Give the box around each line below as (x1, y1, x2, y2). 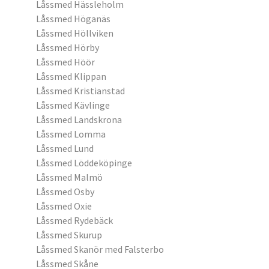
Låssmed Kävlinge (36, 99, 110, 111)
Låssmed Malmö (36, 171, 103, 183)
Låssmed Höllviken (36, 27, 113, 39)
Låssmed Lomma (36, 128, 106, 140)
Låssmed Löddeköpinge (36, 157, 132, 169)
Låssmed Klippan (36, 70, 106, 82)
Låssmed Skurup (36, 229, 102, 241)
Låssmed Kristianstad (36, 85, 125, 97)
